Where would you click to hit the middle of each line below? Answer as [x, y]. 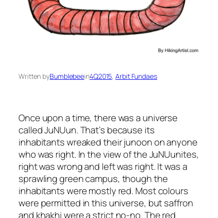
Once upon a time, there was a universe [98, 118]
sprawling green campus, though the [93, 178]
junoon [138, 142]
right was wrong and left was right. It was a [103, 166]
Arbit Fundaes [136, 76]
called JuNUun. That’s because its [87, 130]
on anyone [175, 142]
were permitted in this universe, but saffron [106, 203]
